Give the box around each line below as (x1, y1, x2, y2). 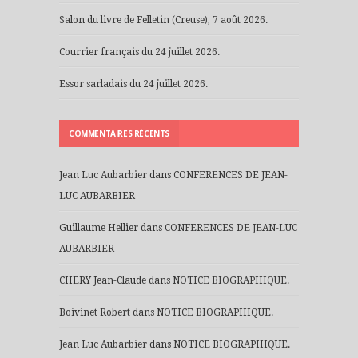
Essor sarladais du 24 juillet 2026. (59, 78, 208, 90)
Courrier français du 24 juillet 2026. (59, 46, 220, 58)
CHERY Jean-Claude (59, 275, 146, 287)
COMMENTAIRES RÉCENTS (69, 128, 169, 140)
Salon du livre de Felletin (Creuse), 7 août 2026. (59, 14, 268, 26)
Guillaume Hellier (59, 222, 138, 234)
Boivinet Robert (59, 307, 130, 319)
